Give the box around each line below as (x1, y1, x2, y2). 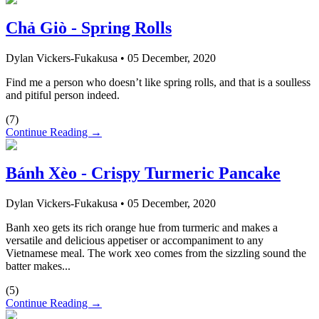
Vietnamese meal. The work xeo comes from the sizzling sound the (6, 247, 306, 260)
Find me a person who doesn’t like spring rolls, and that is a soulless (6, 75, 310, 88)
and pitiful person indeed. (6, 88, 122, 101)
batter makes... (6, 260, 70, 273)
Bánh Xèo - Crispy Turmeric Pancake (6, 164, 281, 183)
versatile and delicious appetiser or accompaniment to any (6, 234, 263, 247)
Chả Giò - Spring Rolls (6, 18, 172, 37)
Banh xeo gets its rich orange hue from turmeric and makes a (6, 221, 278, 234)
